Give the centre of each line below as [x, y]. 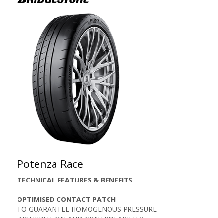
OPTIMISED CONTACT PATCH [66, 199]
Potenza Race [50, 164]
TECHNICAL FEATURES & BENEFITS [75, 180]
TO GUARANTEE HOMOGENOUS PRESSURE [87, 209]
